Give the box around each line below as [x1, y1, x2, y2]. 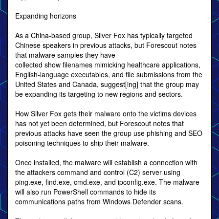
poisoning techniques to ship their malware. [15, 138, 149, 148]
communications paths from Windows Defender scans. [15, 197, 183, 206]
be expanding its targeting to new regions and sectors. [15, 89, 183, 99]
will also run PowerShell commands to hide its [15, 187, 156, 197]
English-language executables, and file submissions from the [15, 69, 202, 79]
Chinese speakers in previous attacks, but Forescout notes [15, 40, 197, 50]
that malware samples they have [15, 50, 115, 60]
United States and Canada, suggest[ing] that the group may [15, 79, 199, 89]
